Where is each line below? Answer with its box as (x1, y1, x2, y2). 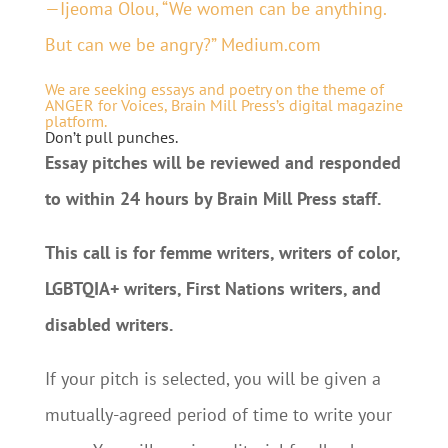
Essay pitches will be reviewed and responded (44, 151, 401, 174)
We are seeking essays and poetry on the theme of (44, 79, 384, 99)
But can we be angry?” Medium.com (44, 33, 321, 56)
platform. (44, 111, 107, 131)
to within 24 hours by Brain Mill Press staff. (44, 187, 381, 210)
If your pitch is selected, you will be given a (44, 367, 381, 390)
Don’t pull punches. (44, 127, 178, 147)
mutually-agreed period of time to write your (44, 403, 392, 426)
